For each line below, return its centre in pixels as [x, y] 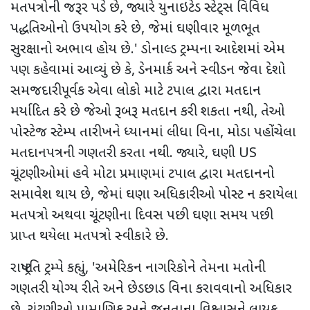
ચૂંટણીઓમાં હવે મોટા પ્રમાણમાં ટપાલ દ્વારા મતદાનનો [143, 174]
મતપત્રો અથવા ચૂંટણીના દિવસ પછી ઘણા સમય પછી [142, 216]
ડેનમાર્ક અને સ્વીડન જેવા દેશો [212, 70]
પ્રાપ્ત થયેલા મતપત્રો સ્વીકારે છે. [90, 236]
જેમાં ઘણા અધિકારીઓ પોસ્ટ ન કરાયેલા [198, 195]
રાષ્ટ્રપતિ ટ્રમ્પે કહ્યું [48, 268]
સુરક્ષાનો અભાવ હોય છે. [72, 49]
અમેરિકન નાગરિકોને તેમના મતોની [181, 268]
